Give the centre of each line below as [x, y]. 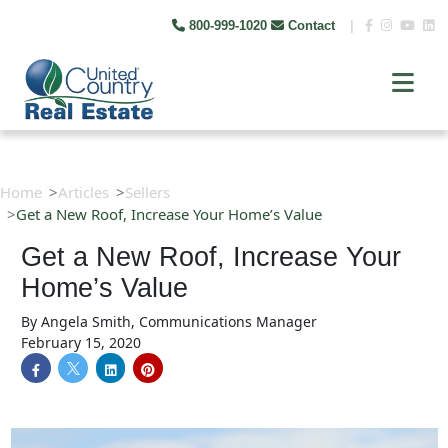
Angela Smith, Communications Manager [179, 321]
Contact [311, 25]
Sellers [147, 192]
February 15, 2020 [81, 342]
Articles [83, 192]
